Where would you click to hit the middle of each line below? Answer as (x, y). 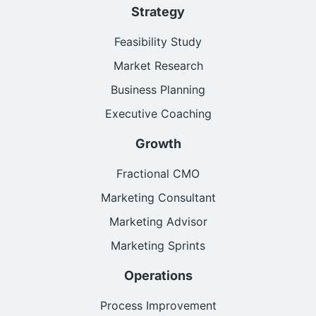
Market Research (158, 66)
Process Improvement (158, 306)
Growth (158, 144)
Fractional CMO (158, 174)
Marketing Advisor (158, 222)
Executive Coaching (158, 114)
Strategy (158, 12)
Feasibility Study (158, 42)
